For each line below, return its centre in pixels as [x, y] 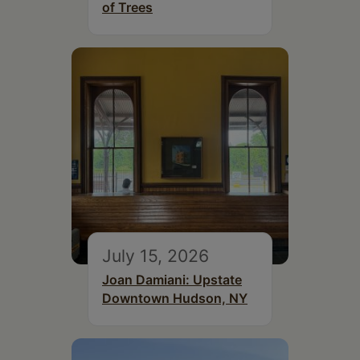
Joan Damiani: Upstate [172, 280]
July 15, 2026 [155, 256]
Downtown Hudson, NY [175, 299]
